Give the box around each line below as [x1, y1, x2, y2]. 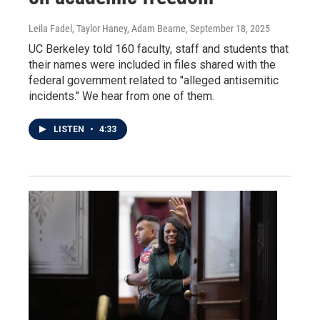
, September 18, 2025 [186, 22, 270, 34]
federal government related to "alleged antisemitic [29, 73, 279, 87]
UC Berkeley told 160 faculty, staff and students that [29, 41, 289, 56]
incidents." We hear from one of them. [29, 89, 214, 103]
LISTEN [54, 124, 86, 134]
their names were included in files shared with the [29, 57, 276, 71]
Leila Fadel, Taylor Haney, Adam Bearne [29, 22, 186, 34]
